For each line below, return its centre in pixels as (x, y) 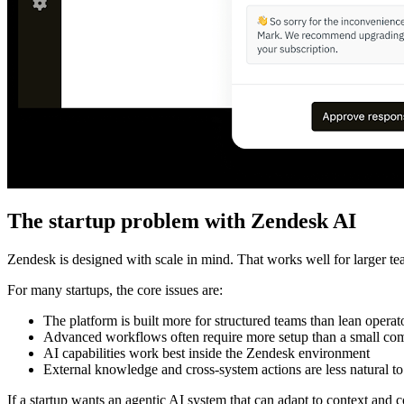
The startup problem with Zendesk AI (182, 221)
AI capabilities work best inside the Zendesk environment (207, 353)
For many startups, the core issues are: (115, 290)
